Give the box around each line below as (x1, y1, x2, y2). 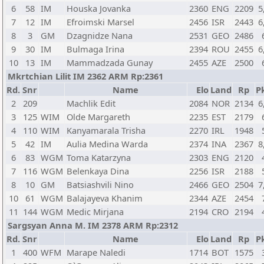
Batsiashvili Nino (67, 179, 134, 190)
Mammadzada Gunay (67, 57, 153, 68)
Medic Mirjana (67, 206, 124, 217)
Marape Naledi (67, 246, 126, 258)
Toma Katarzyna (67, 151, 131, 163)
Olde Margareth (67, 111, 130, 123)
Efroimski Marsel (67, 16, 134, 28)
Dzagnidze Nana (67, 29, 133, 41)
